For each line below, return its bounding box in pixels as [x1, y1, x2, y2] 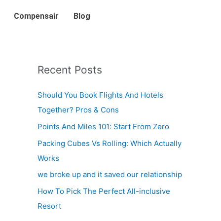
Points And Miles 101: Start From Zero [37, 121, 169, 131]
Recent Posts [37, 64, 102, 76]
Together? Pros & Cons [37, 105, 119, 114]
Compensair [14, 11, 59, 21]
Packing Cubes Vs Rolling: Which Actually [37, 138, 182, 148]
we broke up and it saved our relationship [37, 170, 182, 180]
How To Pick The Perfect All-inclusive [37, 186, 170, 196]
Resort [37, 201, 61, 211]
